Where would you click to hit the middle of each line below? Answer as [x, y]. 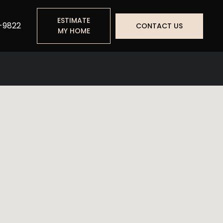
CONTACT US [159, 26]
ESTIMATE [74, 20]
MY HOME [74, 31]
